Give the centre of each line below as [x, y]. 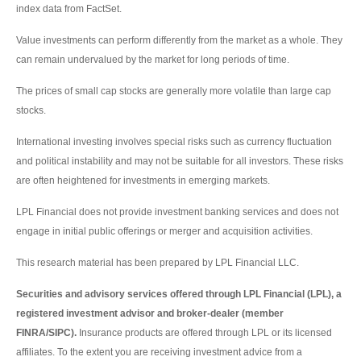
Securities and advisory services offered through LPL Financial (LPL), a [179, 295]
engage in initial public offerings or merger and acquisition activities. [164, 232]
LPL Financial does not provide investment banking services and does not [177, 212]
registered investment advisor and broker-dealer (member [150, 314]
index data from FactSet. [69, 9]
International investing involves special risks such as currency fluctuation [174, 142]
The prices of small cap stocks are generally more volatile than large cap [174, 91]
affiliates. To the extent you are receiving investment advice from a [159, 353]
